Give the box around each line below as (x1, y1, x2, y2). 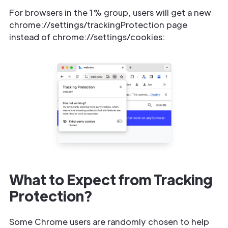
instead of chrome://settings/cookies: (9, 32, 165, 42)
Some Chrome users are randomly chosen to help (9, 216, 209, 227)
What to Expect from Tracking (9, 170, 212, 188)
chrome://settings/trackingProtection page (9, 19, 187, 30)
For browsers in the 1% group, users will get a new (9, 7, 211, 18)
